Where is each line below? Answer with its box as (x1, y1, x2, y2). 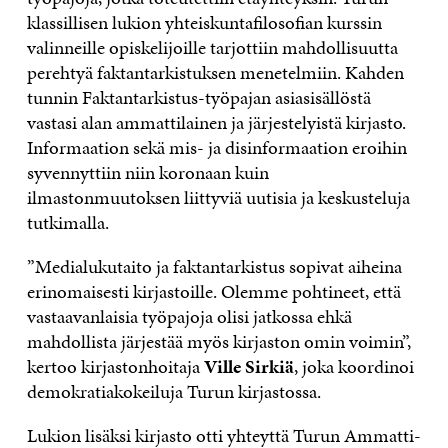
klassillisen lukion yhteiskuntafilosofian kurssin (26, 8, 382, 36)
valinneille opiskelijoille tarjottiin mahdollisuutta (26, 33, 398, 61)
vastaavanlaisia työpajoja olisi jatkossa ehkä (26, 302, 352, 330)
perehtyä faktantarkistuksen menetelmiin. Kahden (26, 58, 404, 86)
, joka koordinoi (293, 352, 414, 380)
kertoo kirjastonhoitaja (26, 352, 204, 380)
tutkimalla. (26, 208, 109, 236)
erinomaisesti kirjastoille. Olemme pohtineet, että (26, 277, 401, 305)
